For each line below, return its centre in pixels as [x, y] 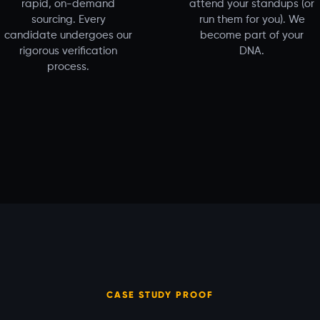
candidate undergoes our [68, 36]
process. [68, 67]
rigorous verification [68, 51]
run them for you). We [252, 20]
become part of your [252, 36]
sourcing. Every [68, 20]
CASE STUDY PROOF [160, 295]
